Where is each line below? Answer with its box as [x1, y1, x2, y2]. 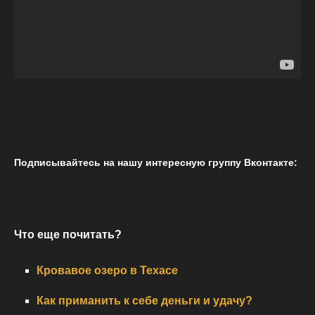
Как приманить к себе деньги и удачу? [37, 294, 252, 307]
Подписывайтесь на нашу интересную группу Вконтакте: [14, 156, 297, 168]
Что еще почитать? [14, 228, 122, 240]
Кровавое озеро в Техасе [37, 264, 178, 276]
